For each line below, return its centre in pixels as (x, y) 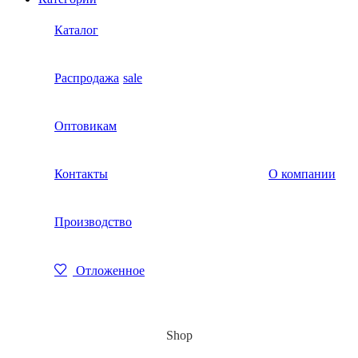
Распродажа (87, 78)
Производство (93, 222)
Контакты (81, 174)
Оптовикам (86, 126)
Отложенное (110, 271)
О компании (302, 174)
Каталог (76, 30)
